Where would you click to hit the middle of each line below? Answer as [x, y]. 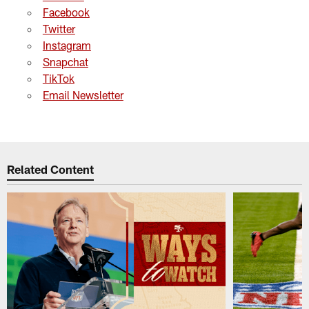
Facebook [66, 12]
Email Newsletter [83, 94]
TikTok [58, 78]
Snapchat [65, 61]
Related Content [51, 169]
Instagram [67, 45]
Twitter [59, 28]
